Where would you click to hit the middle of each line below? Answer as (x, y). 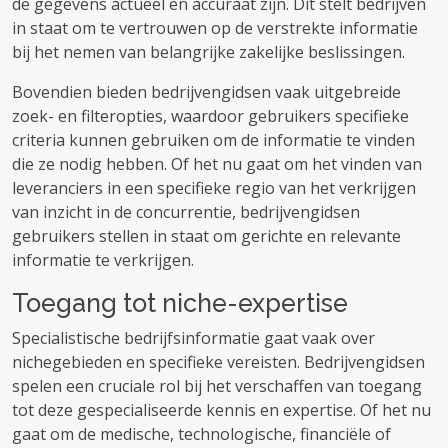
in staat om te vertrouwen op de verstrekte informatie (215, 28)
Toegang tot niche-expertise (180, 303)
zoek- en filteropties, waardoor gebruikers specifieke (210, 116)
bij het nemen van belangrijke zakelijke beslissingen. (208, 52)
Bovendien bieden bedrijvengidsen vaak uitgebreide (206, 92)
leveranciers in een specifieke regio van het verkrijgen (214, 188)
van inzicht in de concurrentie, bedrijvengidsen (186, 212)
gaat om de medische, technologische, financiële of (201, 434)
